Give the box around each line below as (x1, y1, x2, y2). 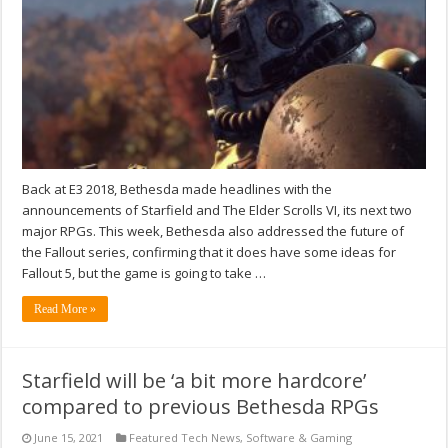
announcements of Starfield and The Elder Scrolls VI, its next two (22, 201, 413, 219)
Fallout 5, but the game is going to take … (22, 264, 267, 282)
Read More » (34, 302, 97, 316)
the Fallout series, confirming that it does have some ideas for (22, 243, 397, 261)
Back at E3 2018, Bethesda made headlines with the (22, 180, 333, 198)
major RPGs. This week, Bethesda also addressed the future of (22, 222, 405, 240)
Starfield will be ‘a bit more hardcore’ (22, 367, 367, 394)
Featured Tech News (129, 430, 241, 445)
